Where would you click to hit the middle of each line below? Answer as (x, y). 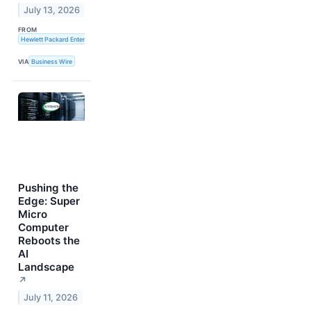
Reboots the (49, 241)
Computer (43, 228)
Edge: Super (49, 201)
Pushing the (48, 188)
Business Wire (52, 61)
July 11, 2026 (51, 298)
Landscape (46, 267)
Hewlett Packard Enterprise (60, 39)
